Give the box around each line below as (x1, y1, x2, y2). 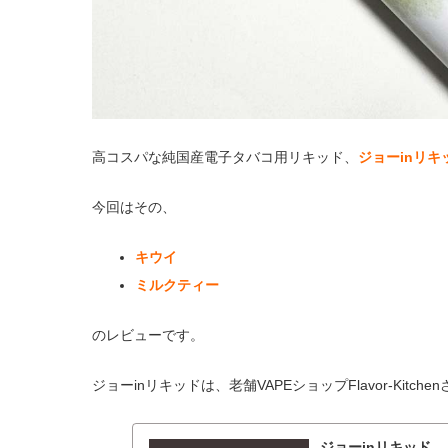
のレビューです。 (92, 326, 204, 343)
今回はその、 (92, 198, 176, 215)
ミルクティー (134, 276, 219, 293)
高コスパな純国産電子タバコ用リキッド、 (92, 148, 358, 165)
